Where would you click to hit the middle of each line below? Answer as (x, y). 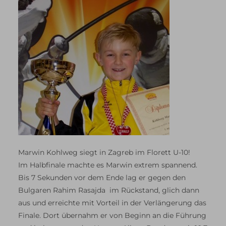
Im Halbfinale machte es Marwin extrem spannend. (108, 165)
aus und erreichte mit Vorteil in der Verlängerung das (112, 203)
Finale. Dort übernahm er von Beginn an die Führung (112, 216)
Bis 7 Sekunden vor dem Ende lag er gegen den (102, 178)
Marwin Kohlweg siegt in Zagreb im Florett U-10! (104, 153)
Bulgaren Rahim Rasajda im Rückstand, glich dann (109, 190)
